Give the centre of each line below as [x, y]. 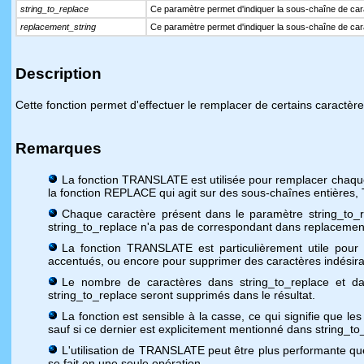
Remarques [58, 148]
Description [58, 74]
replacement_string [58, 27]
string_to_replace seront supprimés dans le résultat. [182, 295]
